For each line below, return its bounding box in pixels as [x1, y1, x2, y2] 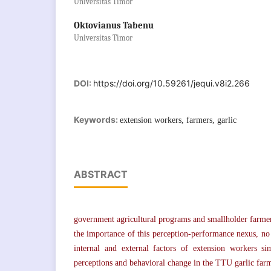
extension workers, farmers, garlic [120, 115, 237, 125]
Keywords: [74, 114, 120, 125]
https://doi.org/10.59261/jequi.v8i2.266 [93, 77, 250, 88]
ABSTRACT [74, 168, 128, 180]
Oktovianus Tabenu [74, 20, 154, 31]
